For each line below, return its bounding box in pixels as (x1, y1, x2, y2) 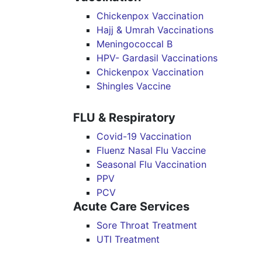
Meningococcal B (96, 38, 173, 50)
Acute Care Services (73, 199, 189, 213)
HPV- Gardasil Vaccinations (96, 52, 218, 64)
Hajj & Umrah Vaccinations (96, 24, 213, 36)
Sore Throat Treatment (96, 219, 197, 231)
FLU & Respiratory (73, 111, 175, 125)
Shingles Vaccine (96, 80, 171, 92)
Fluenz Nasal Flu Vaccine (96, 144, 206, 156)
